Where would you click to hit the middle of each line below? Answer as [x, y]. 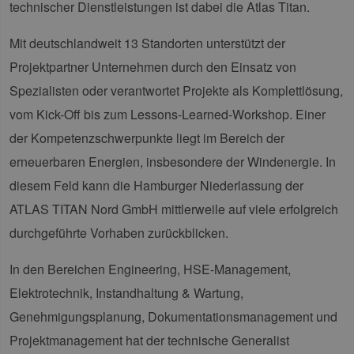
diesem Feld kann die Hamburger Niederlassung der [156, 186]
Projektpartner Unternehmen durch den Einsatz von [153, 67]
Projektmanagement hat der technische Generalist [149, 341]
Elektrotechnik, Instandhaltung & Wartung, [126, 293]
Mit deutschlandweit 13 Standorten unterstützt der [147, 43]
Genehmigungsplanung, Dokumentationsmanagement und [173, 317]
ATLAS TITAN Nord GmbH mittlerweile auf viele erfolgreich [174, 209]
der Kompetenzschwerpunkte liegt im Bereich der [147, 138]
